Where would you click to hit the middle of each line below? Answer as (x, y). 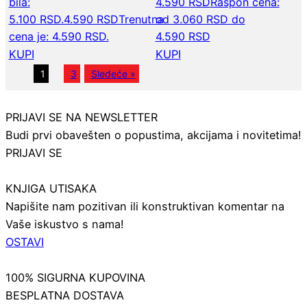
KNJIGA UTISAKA (51, 189)
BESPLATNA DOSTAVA (65, 296)
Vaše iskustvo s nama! (65, 224)
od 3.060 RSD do (200, 20)
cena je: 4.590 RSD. (59, 37)
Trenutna (141, 20)
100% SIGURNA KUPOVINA (75, 278)
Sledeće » (113, 74)
